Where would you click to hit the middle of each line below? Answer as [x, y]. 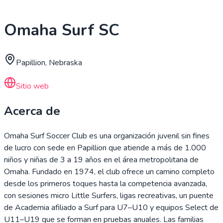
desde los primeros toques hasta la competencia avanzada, [106, 183]
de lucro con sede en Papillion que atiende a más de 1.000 [105, 148]
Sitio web [32, 86]
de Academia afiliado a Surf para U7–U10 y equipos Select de [111, 207]
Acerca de [32, 111]
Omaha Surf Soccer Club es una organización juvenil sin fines [107, 136]
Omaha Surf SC [62, 30]
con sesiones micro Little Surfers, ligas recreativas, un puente [109, 195]
